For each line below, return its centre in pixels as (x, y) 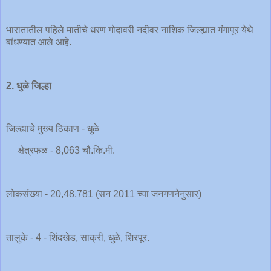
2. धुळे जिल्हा (29, 85)
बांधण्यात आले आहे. (40, 42)
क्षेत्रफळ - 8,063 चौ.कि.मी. (62, 151)
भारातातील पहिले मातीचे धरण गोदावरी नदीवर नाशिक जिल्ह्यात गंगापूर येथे (130, 30)
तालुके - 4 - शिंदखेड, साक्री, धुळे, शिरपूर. (78, 237)
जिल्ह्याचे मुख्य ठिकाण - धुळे (66, 129)
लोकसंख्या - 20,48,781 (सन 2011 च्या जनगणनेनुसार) (104, 194)
